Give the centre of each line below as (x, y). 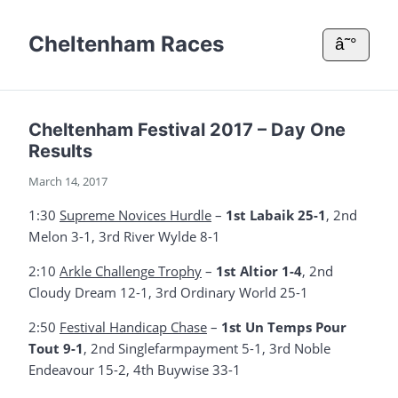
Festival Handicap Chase (133, 327)
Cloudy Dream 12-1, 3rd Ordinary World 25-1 (168, 292)
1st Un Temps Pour (284, 327)
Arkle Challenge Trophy (131, 271)
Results (60, 151)
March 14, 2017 (68, 181)
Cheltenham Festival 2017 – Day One (187, 129)
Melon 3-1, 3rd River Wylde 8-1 (124, 236)
